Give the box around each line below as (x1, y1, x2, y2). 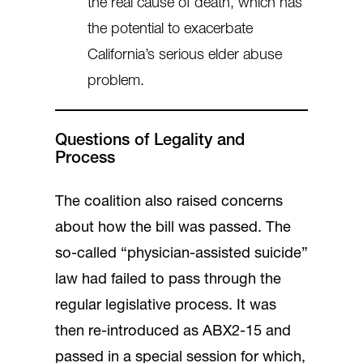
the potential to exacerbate (88, 21, 253, 37)
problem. (88, 73, 144, 89)
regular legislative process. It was (55, 298, 276, 314)
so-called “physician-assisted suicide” (55, 246, 308, 263)
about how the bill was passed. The (55, 220, 291, 237)
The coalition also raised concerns (55, 194, 283, 211)
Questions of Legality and (55, 133, 245, 150)
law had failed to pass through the (55, 272, 281, 288)
